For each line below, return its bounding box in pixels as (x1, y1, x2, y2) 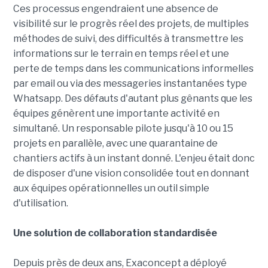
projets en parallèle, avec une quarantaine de (13, 138, 218, 150)
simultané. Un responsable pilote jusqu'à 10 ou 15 (13, 123, 233, 135)
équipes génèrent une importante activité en (13, 108, 220, 120)
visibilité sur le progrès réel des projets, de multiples (13, 18, 249, 30)
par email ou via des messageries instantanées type (13, 78, 247, 90)
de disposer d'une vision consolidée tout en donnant (13, 167, 249, 179)
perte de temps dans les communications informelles (13, 63, 254, 75)
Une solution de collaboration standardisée (13, 227, 217, 239)
